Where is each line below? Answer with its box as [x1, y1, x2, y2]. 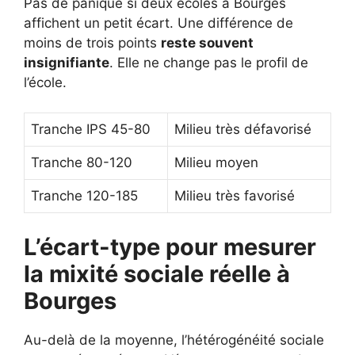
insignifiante [24, 54, 109, 71]
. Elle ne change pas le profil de [109, 54, 308, 71]
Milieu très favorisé [174, 188, 295, 204]
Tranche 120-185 [31, 188, 138, 204]
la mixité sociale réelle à [24, 259, 290, 288]
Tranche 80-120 [31, 155, 132, 171]
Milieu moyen [174, 155, 258, 171]
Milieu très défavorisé [174, 121, 311, 138]
